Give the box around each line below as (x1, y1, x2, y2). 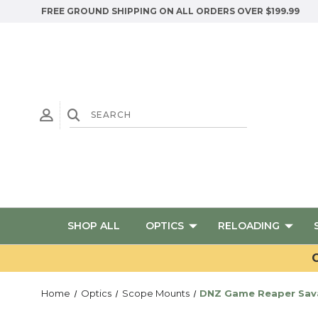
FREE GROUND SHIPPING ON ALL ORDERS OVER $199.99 (41, 6, 300, 16)
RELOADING (218, 219, 280, 232)
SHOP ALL (67, 219, 120, 232)
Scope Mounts (121, 287, 190, 299)
